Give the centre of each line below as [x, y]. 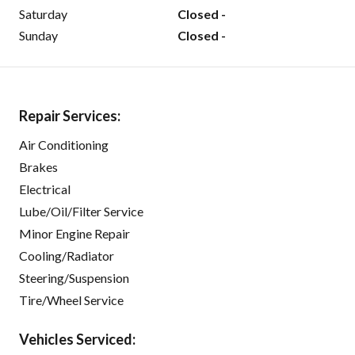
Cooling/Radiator [67, 256]
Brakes [38, 167]
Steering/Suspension [74, 278]
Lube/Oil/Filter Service [81, 212]
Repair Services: [70, 116]
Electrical [45, 189]
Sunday [38, 36]
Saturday [43, 14]
